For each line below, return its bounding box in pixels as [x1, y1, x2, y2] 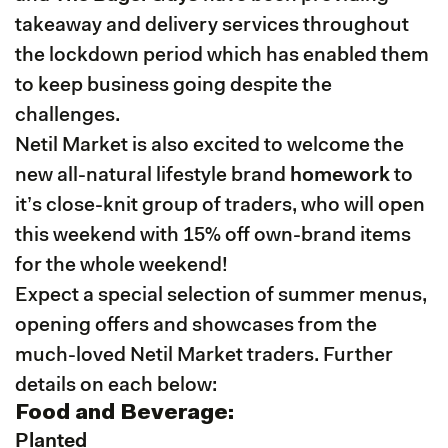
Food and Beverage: [15, 402, 234, 425]
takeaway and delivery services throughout [15, 15, 409, 36]
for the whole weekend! [15, 255, 228, 276]
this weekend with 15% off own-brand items [15, 225, 411, 246]
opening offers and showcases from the [15, 315, 377, 336]
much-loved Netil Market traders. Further [15, 345, 393, 366]
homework [290, 165, 394, 186]
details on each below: [15, 375, 217, 396]
